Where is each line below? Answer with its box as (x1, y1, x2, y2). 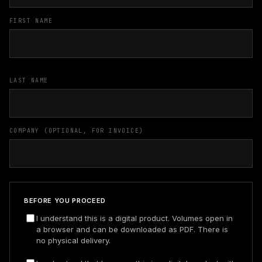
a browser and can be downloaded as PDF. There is (36, 225, 228, 234)
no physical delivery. (36, 236, 111, 245)
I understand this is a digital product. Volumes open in (36, 213, 233, 223)
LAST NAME (9, 77, 49, 84)
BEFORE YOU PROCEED (24, 196, 106, 205)
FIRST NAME (9, 17, 53, 25)
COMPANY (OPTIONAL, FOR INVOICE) (9, 127, 144, 135)
